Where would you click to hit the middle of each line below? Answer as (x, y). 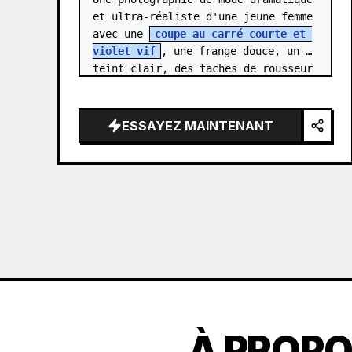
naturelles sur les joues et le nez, (203, 86)
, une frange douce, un (230, 51)
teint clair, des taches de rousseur (203, 68)
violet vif (124, 51)
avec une (121, 34)
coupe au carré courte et (230, 34)
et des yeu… (127, 103)
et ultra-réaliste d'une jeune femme (203, 16)
